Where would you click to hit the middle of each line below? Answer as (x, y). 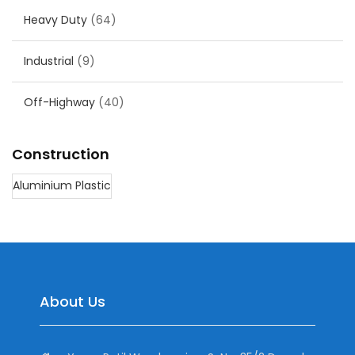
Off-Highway (59, 103)
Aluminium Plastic (62, 186)
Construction (61, 155)
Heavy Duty (55, 20)
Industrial (49, 61)
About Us (73, 302)
